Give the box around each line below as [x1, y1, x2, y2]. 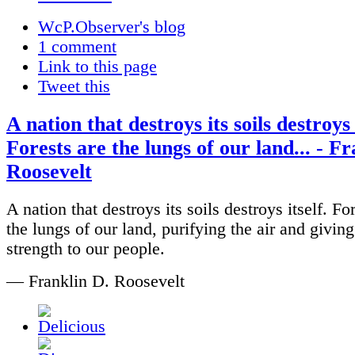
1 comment [38, 37, 116, 57]
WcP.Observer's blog [38, 17, 185, 37]
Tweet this [38, 77, 110, 97]
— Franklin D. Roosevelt [6, 271, 185, 291]
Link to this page [38, 57, 157, 77]
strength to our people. [6, 239, 165, 258]
